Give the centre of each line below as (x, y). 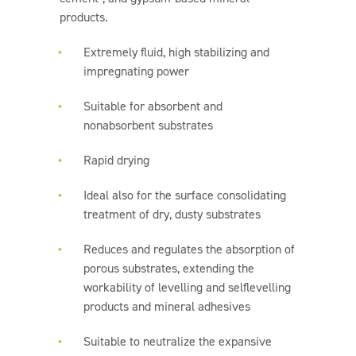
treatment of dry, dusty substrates (172, 214)
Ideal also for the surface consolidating (184, 195)
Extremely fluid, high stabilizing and (176, 52)
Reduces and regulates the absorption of (189, 249)
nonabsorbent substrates (148, 125)
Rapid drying (116, 160)
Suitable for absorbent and (153, 106)
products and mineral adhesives (166, 306)
